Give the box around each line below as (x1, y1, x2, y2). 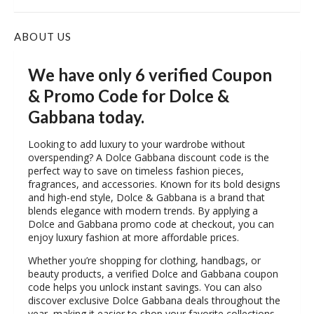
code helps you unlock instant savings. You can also (28, 280, 262, 294)
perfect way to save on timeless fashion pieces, (28, 163, 244, 177)
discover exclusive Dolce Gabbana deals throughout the (28, 293, 280, 307)
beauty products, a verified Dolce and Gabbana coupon (28, 266, 278, 280)
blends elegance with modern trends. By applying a (28, 203, 258, 217)
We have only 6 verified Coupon (28, 64, 272, 85)
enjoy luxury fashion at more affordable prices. (28, 230, 239, 244)
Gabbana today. (28, 106, 144, 127)
